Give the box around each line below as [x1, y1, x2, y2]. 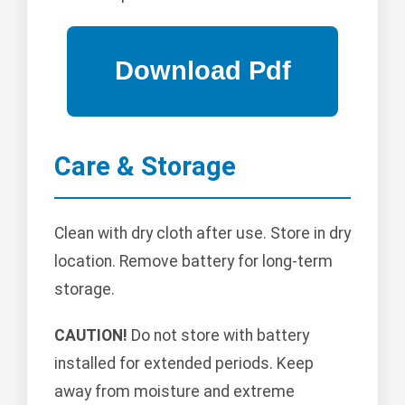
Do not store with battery [127, 326, 309, 345]
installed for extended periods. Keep [54, 354, 314, 373]
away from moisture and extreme [54, 382, 295, 401]
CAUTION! [54, 326, 127, 345]
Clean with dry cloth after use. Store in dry [54, 224, 351, 243]
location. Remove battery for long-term [54, 252, 333, 271]
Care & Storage [54, 150, 236, 182]
